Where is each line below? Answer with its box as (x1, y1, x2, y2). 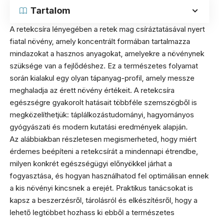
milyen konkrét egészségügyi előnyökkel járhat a (10, 159, 172, 168)
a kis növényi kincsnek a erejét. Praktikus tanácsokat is (10, 183, 193, 193)
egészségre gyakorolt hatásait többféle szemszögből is (10, 98, 197, 107)
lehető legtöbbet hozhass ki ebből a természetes (10, 208, 175, 217)
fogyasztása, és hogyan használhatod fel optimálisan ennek (10, 171, 209, 180)
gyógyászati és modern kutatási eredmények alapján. (10, 122, 188, 131)
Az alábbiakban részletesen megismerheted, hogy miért (10, 134, 197, 144)
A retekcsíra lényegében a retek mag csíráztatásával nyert (10, 24, 205, 34)
